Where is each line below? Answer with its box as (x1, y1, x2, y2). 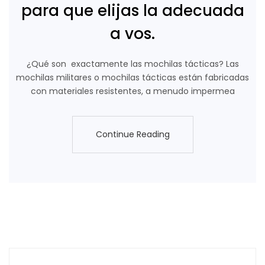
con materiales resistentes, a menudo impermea (30, 85, 235, 97)
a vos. (110, 22, 155, 44)
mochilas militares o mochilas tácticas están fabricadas (16, 71, 249, 83)
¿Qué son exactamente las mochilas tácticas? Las (26, 57, 239, 70)
